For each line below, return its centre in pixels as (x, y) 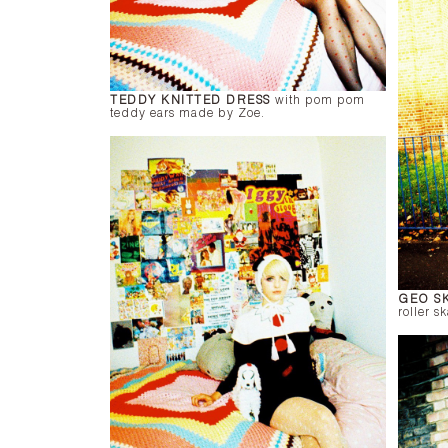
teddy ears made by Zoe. (187, 113)
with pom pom (317, 100)
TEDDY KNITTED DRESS (190, 100)
